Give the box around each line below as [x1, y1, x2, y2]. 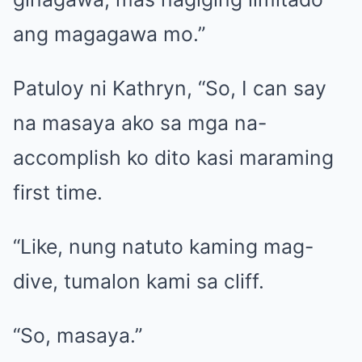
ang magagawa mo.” [13, 21, 205, 46]
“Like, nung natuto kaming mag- [13, 234, 314, 259]
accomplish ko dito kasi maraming [13, 145, 334, 170]
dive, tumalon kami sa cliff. [13, 268, 264, 293]
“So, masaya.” [13, 322, 142, 347]
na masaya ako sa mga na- [13, 110, 267, 135]
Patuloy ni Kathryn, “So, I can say [13, 75, 326, 100]
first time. [13, 179, 103, 204]
